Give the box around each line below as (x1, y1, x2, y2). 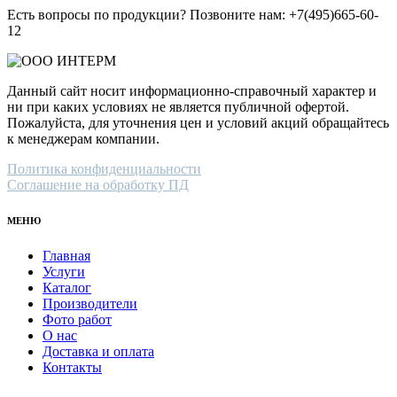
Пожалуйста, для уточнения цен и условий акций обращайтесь (7, 114, 389, 130)
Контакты (43, 359, 102, 375)
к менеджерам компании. (7, 130, 160, 146)
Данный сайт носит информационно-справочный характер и (7, 82, 377, 98)
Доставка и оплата (43, 343, 154, 359)
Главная (43, 247, 90, 263)
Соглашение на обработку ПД (7, 176, 189, 192)
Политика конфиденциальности (7, 160, 201, 176)
